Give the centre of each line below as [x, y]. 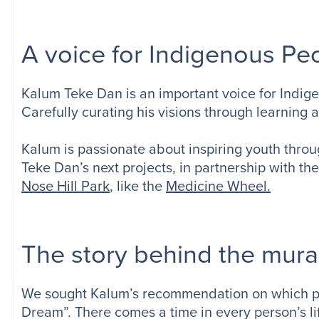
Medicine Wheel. [218, 186]
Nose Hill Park [66, 186]
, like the [138, 186]
